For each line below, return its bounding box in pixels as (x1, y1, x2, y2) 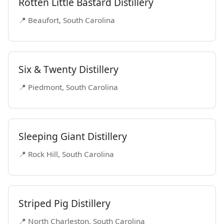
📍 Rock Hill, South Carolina (18, 149, 114, 159)
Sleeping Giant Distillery (18, 129, 127, 143)
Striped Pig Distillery (18, 196, 110, 210)
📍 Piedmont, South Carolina (18, 82, 118, 92)
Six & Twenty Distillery (18, 62, 118, 76)
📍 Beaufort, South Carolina (18, 15, 115, 25)
